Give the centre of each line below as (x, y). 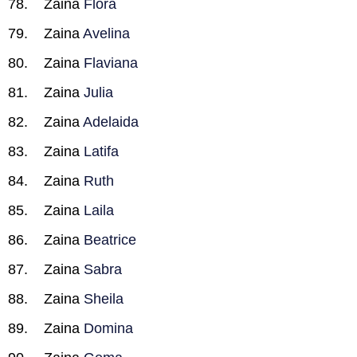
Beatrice (110, 240)
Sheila (104, 299)
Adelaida (111, 122)
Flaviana (111, 63)
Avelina (106, 33)
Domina (108, 328)
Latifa (101, 151)
